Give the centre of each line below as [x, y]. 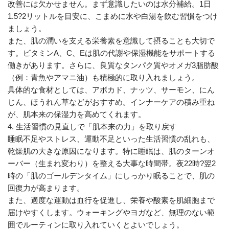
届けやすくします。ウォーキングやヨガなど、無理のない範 [111, 212]
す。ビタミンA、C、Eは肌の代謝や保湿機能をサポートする [111, 53]
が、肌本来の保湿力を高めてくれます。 [77, 114]
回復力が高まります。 [46, 188]
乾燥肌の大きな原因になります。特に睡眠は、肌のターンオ [111, 151]
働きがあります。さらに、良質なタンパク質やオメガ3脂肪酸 [113, 65]
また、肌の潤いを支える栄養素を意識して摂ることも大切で [111, 41]
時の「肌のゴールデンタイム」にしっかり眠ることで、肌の [111, 176]
